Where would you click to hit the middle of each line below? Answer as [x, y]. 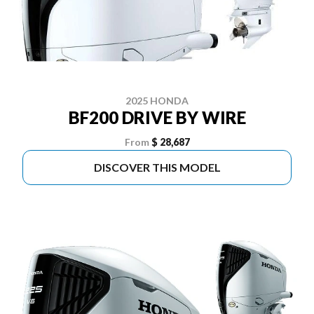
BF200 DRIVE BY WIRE [157, 117]
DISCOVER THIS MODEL [157, 167]
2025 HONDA [157, 101]
